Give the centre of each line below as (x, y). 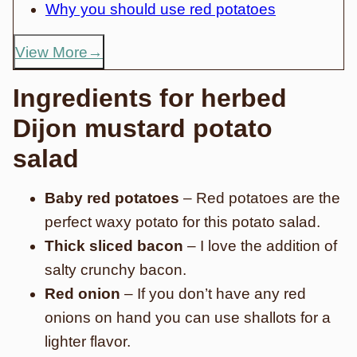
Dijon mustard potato (143, 128)
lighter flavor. (88, 341)
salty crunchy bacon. (116, 270)
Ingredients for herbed (150, 98)
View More (51, 52)
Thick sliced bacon (114, 246)
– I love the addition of (260, 246)
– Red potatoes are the (260, 198)
